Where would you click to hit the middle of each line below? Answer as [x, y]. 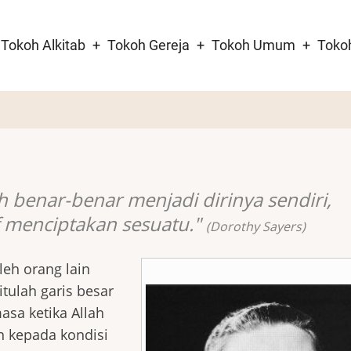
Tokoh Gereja [148, 45]
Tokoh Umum [253, 45]
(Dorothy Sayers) [255, 226]
